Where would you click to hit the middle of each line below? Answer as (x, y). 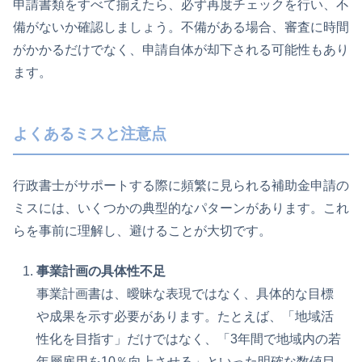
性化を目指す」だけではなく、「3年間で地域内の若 (189, 339)
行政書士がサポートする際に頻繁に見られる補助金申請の (181, 185)
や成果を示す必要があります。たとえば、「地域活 (185, 317)
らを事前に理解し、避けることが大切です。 (142, 230)
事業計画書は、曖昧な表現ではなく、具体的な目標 (185, 294)
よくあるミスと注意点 (90, 134)
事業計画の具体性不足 (101, 271)
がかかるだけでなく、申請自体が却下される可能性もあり (181, 50)
